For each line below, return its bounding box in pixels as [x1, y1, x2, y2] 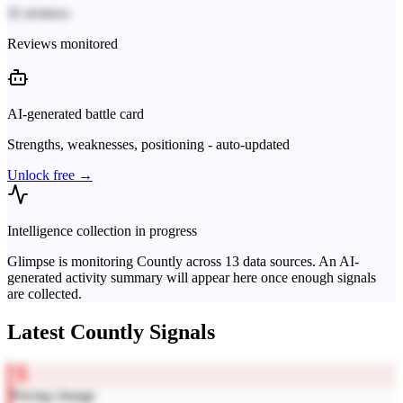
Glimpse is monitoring [7, 254, 137, 270]
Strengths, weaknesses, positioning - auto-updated [7, 137, 290, 153]
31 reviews [7, 5, 69, 22]
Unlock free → [7, 167, 93, 184]
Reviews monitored [7, 36, 118, 52]
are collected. [7, 286, 82, 302]
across [183, 254, 225, 270]
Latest [7, 320, 70, 345]
